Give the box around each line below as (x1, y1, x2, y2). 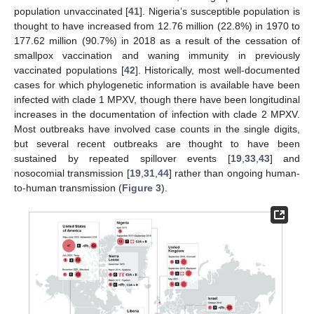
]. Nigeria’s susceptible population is (139, 6, 301, 18)
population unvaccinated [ (14, 6, 129, 18)
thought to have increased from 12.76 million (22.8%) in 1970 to (14, 20, 300, 32)
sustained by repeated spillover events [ (14, 153, 231, 165)
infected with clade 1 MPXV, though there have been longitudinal (14, 94, 300, 106)
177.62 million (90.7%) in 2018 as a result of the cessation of (14, 35, 300, 47)
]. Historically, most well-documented (135, 64, 301, 76)
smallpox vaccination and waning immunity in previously (14, 50, 300, 62)
